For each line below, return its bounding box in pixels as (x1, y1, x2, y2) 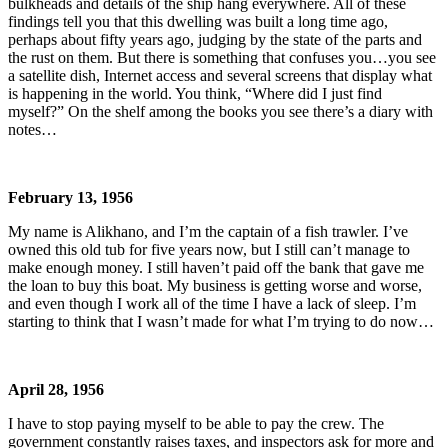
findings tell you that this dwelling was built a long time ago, (8, 12, 388, 30)
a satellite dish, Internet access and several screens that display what (8, 66, 432, 84)
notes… (8, 120, 57, 138)
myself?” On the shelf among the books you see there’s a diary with (8, 102, 433, 120)
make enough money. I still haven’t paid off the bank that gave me (8, 258, 424, 276)
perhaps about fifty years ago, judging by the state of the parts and (8, 30, 422, 48)
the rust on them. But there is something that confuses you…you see (8, 48, 436, 66)
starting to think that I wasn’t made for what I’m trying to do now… (8, 312, 434, 330)
